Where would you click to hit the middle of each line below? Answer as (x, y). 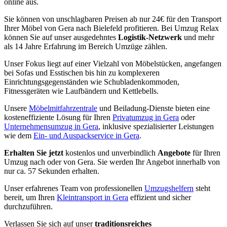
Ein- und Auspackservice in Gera (86, 135)
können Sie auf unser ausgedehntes (61, 37)
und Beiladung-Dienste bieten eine (154, 108)
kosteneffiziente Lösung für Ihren (58, 117)
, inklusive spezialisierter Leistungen (156, 126)
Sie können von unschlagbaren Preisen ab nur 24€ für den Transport (113, 19)
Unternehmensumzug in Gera (51, 126)
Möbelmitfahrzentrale (63, 108)
